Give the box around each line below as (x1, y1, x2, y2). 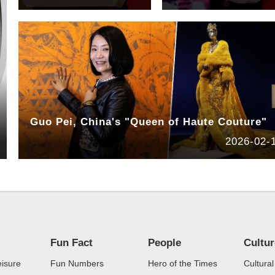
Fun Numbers (50, 258, 104, 268)
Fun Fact (50, 237, 93, 249)
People (147, 237, 181, 249)
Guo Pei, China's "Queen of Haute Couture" (29, 115, 267, 128)
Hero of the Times (147, 258, 217, 268)
